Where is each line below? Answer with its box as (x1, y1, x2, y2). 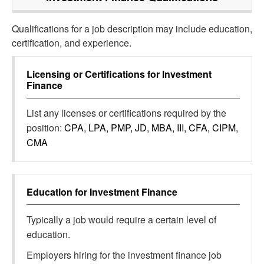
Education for (27, 185, 90, 199)
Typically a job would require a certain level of (27, 213, 216, 226)
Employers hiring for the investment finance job (27, 248, 222, 262)
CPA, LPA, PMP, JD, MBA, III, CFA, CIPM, (64, 121, 238, 134)
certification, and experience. (12, 36, 131, 49)
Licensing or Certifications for (27, 67, 162, 81)
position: (27, 121, 64, 134)
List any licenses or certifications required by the (27, 106, 226, 120)
